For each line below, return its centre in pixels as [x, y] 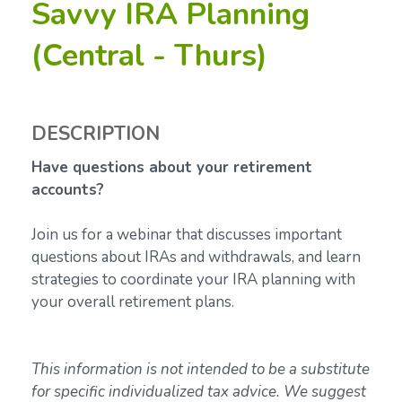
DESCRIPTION [96, 134]
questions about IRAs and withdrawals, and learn [196, 257]
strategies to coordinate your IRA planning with [193, 279]
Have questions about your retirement [172, 167]
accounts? [68, 189]
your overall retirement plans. [133, 301]
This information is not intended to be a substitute [201, 369]
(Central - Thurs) [149, 55]
